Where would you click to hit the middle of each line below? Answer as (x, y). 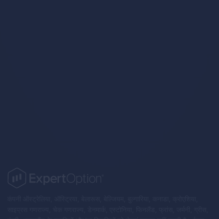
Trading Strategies (64, 61)
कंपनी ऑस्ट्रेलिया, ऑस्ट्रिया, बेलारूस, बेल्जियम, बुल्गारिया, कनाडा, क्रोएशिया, (103, 199)
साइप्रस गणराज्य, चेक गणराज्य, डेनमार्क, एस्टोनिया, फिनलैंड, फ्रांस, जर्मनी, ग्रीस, (108, 209)
